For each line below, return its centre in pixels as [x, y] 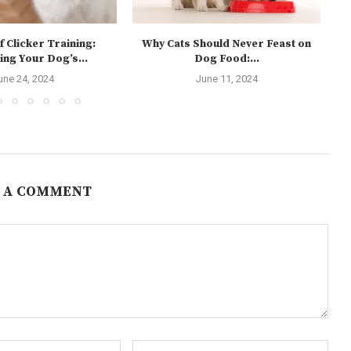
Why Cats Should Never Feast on [226, 44]
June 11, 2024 [226, 79]
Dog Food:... [226, 59]
